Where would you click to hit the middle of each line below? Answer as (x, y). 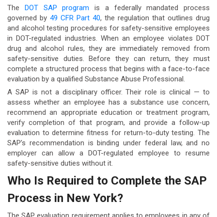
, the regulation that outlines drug (155, 18)
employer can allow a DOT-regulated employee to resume (108, 153)
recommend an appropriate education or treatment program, (108, 113)
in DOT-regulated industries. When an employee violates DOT (108, 38)
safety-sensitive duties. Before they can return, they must (108, 58)
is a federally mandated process (149, 8)
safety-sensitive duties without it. (60, 163)
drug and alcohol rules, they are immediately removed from (108, 48)
